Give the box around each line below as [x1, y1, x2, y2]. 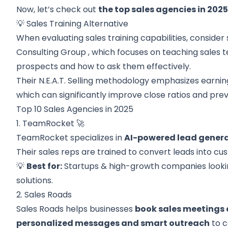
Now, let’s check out [16, 4, 99, 15]
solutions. [16, 175, 53, 186]
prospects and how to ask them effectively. [16, 61, 191, 72]
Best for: [26, 160, 63, 172]
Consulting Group [16, 46, 87, 58]
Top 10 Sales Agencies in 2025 [16, 103, 134, 115]
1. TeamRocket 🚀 [16, 118, 85, 129]
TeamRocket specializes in [16, 132, 125, 144]
